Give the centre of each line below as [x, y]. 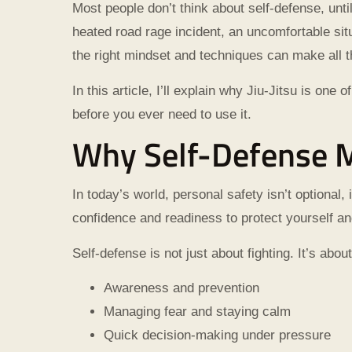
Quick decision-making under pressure [217, 335]
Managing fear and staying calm [197, 312]
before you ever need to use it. [162, 114]
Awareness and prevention [181, 288]
